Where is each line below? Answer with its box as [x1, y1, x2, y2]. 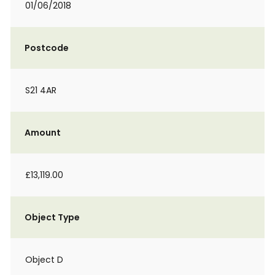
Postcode [25, 42, 69, 54]
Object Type [25, 211, 80, 223]
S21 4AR [25, 84, 56, 96]
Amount [25, 126, 61, 139]
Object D [25, 254, 63, 266]
